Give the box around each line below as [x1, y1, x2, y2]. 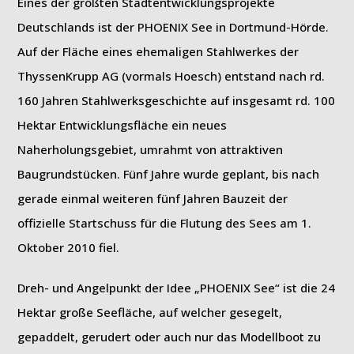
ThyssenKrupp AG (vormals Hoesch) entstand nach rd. [17, 68, 326, 84]
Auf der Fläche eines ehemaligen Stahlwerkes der [17, 43, 299, 59]
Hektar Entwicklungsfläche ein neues [17, 117, 228, 133]
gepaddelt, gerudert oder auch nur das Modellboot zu [17, 329, 322, 345]
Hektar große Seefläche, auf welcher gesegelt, [17, 304, 283, 320]
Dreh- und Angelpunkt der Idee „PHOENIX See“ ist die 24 [17, 280, 336, 296]
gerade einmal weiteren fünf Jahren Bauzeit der [17, 190, 288, 206]
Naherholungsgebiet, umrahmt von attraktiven [17, 141, 284, 157]
